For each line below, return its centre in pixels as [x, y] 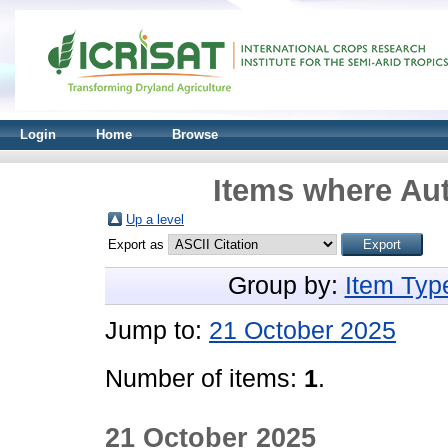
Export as [138, 244]
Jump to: [157, 330]
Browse [195, 134]
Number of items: [204, 378]
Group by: [286, 285]
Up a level [155, 219]
